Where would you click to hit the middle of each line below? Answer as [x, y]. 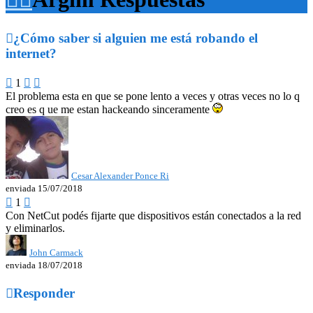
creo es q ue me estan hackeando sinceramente [109, 109]
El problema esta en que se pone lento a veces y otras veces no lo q [153, 96]
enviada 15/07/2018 [44, 188]
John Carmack [56, 252]
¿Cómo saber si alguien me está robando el [136, 38]
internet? [31, 53]
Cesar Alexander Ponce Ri [120, 175]
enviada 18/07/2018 [44, 265]
